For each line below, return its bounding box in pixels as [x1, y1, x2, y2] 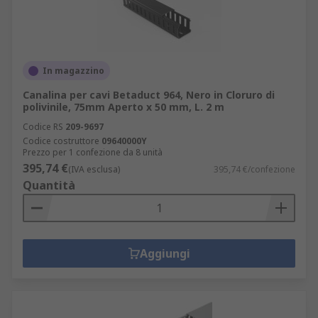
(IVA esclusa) [68, 163, 120, 175]
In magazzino [43, 65, 104, 77]
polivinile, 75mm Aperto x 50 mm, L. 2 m [23, 100, 224, 114]
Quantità [23, 177, 75, 193]
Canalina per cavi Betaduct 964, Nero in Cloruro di [23, 88, 275, 102]
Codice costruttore [23, 135, 99, 147]
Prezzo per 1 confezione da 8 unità [23, 146, 163, 158]
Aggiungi [139, 246, 190, 261]
